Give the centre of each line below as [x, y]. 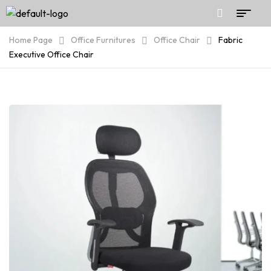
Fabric [230, 40]
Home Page [31, 40]
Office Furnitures [103, 40]
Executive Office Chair [51, 54]
